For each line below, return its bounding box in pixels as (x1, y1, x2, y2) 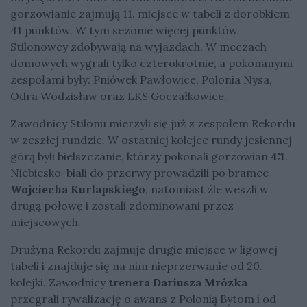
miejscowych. (10, 214, 84, 229)
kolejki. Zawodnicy (10, 275, 108, 289)
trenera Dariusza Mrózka (108, 275, 247, 289)
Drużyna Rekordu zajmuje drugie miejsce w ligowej (10, 242, 278, 256)
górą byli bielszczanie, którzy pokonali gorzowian (10, 149, 268, 163)
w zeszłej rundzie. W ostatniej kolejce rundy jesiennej (10, 132, 292, 147)
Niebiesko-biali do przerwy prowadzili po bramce (10, 165, 269, 180)
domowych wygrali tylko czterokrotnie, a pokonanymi (10, 56, 293, 70)
